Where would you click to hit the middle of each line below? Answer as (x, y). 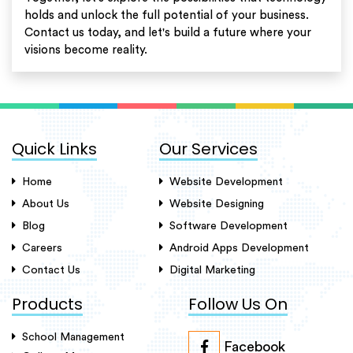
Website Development (226, 182)
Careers (42, 248)
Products (47, 304)
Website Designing (216, 204)
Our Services (208, 149)
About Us (46, 204)
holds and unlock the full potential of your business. (167, 15)
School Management (73, 337)
